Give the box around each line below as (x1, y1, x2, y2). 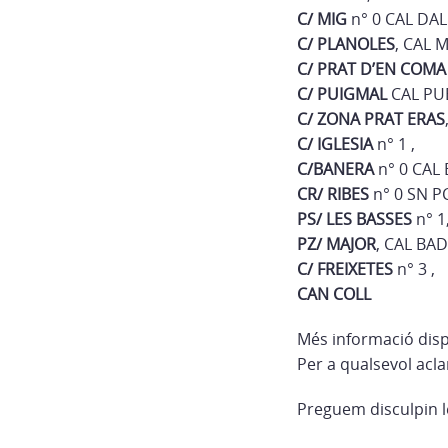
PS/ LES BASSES (297, 208, 412, 230)
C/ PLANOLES (297, 33, 395, 55)
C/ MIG (297, 8, 347, 30)
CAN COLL (297, 283, 371, 305)
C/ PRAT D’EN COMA (297, 58, 446, 80)
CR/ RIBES (297, 183, 369, 205)
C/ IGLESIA (297, 133, 377, 155)
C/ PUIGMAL (297, 83, 387, 105)
